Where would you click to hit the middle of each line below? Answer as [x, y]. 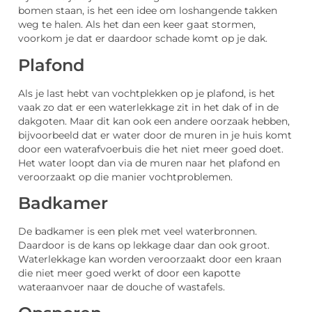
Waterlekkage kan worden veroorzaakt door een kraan [150, 259]
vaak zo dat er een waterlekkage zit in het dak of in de [148, 107]
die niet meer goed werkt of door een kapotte [129, 273]
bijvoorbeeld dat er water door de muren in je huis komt [155, 135]
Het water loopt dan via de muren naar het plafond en [149, 163]
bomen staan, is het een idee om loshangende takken [148, 11]
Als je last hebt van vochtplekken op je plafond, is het [147, 93]
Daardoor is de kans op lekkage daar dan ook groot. [144, 245]
